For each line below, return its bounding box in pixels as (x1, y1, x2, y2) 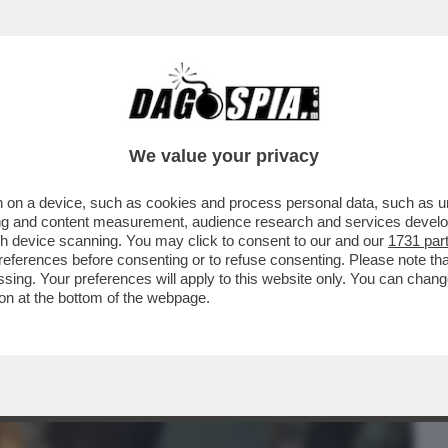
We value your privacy (129, 146, 319, 166)
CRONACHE (215, 115, 298, 139)
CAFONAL (117, 115, 188, 139)
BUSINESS (14, 115, 91, 139)
